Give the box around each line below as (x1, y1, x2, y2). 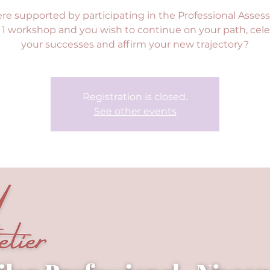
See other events (93, 105, 177, 117)
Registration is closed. (83, 91, 187, 102)
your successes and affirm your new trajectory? (21, 39, 249, 50)
